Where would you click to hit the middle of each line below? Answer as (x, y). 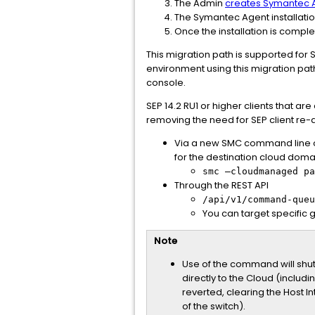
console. (167, 83)
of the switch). (214, 306)
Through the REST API (221, 185)
